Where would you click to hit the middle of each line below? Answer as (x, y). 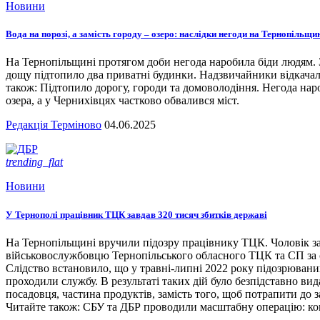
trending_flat (34, 162)
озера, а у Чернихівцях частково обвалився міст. (122, 101)
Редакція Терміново (54, 125)
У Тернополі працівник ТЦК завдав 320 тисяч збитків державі (136, 214)
